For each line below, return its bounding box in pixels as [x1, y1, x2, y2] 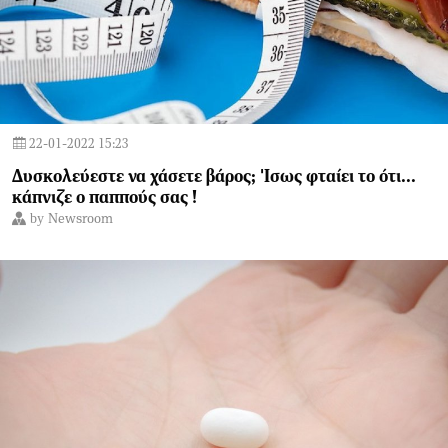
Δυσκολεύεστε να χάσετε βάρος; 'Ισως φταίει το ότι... [12, 168, 416, 186]
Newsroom [48, 212, 113, 226]
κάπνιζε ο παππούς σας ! [12, 189, 197, 207]
